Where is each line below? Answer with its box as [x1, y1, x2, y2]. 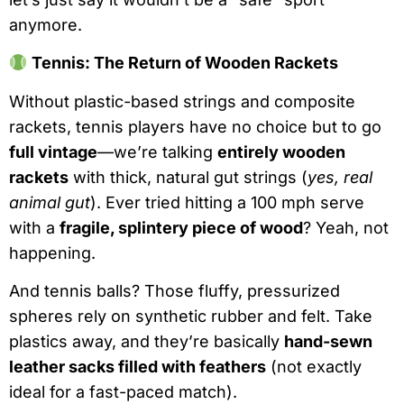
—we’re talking [97, 142, 217, 161]
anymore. [9, 14, 82, 34]
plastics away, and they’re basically [9, 331, 284, 351]
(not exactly [266, 356, 362, 376]
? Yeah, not [303, 217, 389, 237]
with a [9, 217, 60, 237]
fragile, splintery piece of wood [60, 217, 303, 237]
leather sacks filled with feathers [9, 356, 266, 376]
